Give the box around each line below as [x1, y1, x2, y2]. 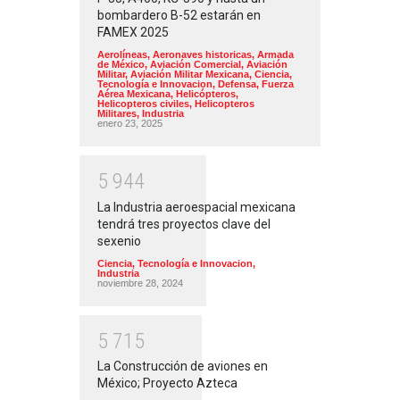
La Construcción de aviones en [97, 359, 268, 374]
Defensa [218, 79, 256, 90]
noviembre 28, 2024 [97, 277, 183, 288]
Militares [97, 108, 137, 120]
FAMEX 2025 [97, 25, 169, 40]
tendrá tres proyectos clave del [97, 216, 271, 231]
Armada [257, 49, 294, 61]
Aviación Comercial [150, 59, 241, 71]
